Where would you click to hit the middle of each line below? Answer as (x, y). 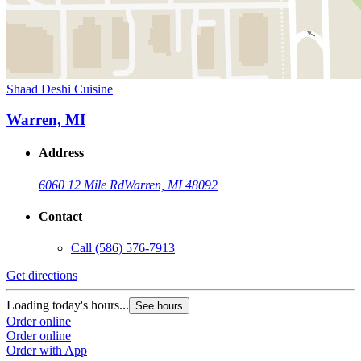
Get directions (42, 276)
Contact (60, 217)
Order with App (47, 351)
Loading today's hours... (68, 305)
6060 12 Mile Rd (81, 185)
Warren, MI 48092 (171, 185)
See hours (159, 306)
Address (61, 153)
